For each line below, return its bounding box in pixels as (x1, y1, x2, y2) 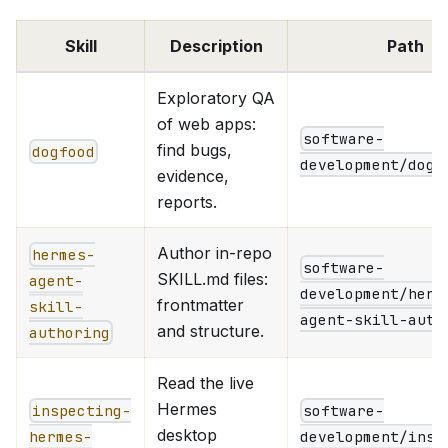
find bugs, (157, 139, 232, 160)
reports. (157, 191, 217, 212)
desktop (157, 424, 217, 445)
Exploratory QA (157, 87, 275, 108)
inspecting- (32, 400, 132, 420)
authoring (29, 323, 110, 343)
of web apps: (157, 113, 256, 134)
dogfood (32, 141, 96, 161)
